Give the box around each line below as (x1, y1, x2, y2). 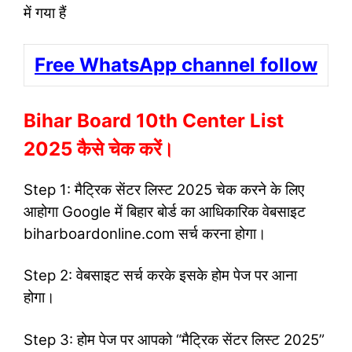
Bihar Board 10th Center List (24, 108, 284, 132)
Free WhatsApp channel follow (35, 53, 317, 77)
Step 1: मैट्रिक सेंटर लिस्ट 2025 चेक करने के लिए (24, 180, 304, 199)
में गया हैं (24, 3, 66, 22)
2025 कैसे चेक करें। (24, 137, 174, 160)
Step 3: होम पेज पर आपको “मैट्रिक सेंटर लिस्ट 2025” (24, 330, 324, 349)
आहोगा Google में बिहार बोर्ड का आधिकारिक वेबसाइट (24, 202, 306, 221)
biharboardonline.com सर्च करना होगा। (24, 224, 266, 243)
